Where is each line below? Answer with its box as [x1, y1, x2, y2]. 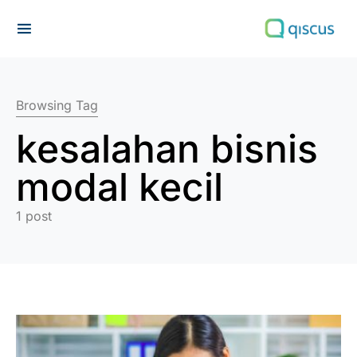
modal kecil [16, 163, 223, 210]
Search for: [15, 34, 82, 50]
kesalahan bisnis [16, 125, 318, 172]
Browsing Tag [16, 97, 98, 113]
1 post [16, 208, 52, 224]
